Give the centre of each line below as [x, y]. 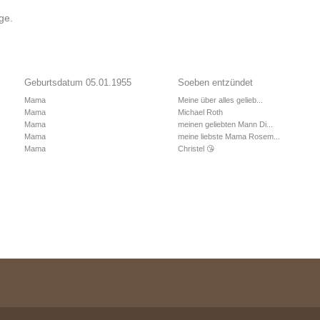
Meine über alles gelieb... [220, 100]
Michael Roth [200, 112]
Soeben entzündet [215, 82]
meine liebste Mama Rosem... [229, 136]
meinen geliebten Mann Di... [225, 124]
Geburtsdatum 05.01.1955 [78, 82]
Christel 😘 [196, 149]
